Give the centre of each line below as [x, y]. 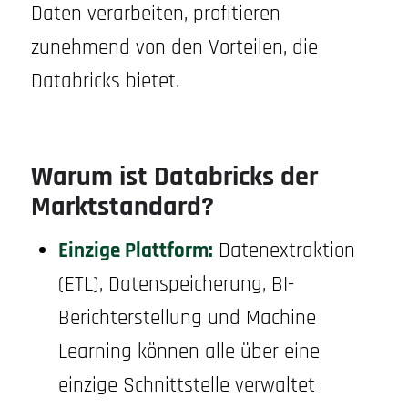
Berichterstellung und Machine [187, 319]
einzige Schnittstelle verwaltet [186, 386]
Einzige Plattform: [135, 251]
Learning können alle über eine [189, 352]
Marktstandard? [122, 208]
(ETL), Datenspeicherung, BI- [176, 285]
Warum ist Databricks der [174, 178]
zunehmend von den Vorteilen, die [174, 48]
